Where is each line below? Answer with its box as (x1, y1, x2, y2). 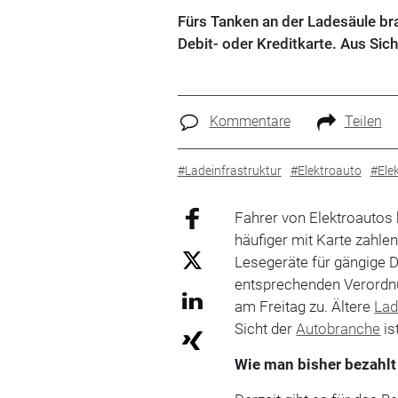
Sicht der (235, 319, 297, 338)
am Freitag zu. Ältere (235, 297, 375, 315)
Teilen (344, 113, 382, 130)
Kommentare (209, 113, 291, 130)
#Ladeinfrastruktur (177, 163, 282, 178)
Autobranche (296, 319, 381, 338)
